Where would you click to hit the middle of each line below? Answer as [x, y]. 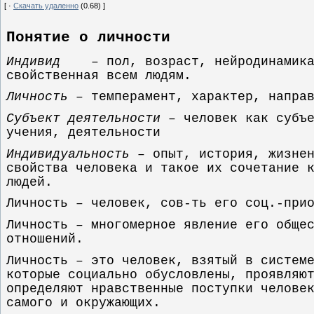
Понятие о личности [88, 37]
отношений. [45, 239]
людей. [29, 182]
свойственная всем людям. [99, 75]
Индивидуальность [68, 154]
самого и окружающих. [83, 302]
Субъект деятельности [83, 119]
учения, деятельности [83, 133]
